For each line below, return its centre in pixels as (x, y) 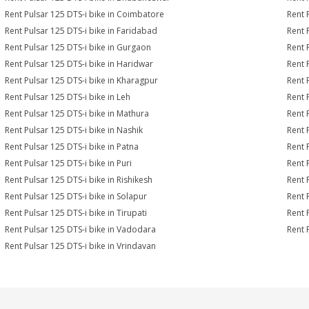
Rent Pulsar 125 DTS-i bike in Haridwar (79, 64)
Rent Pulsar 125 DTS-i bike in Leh (68, 97)
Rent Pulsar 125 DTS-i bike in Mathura (77, 113)
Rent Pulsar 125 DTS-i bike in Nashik (74, 130)
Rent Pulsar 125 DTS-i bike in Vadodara (81, 229)
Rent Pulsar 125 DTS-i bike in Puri (69, 163)
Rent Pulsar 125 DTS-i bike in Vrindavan (81, 246)
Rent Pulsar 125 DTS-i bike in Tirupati (76, 213)
